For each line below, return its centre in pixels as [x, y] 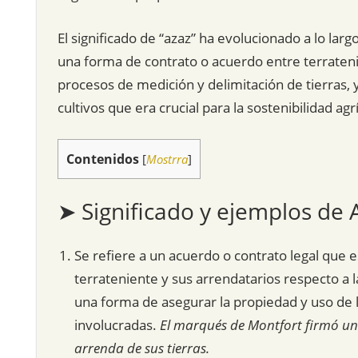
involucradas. [117, 325]
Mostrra [167, 159]
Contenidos [102, 159]
